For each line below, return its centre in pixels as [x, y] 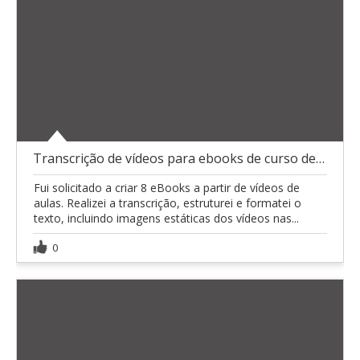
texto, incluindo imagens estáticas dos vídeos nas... [166, 218]
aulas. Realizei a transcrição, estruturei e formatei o [168, 202]
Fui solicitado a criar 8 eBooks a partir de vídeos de [167, 187]
